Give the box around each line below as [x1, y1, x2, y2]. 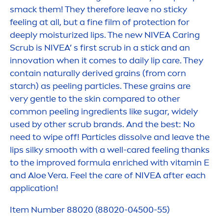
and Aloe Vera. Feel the [10, 170, 105, 181]
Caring [170, 29, 200, 41]
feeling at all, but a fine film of [10, 17, 133, 28]
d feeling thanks [144, 144, 210, 156]
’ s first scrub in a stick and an [70, 42, 190, 54]
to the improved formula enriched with [10, 157, 170, 168]
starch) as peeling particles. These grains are [10, 81, 191, 92]
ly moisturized [30, 29, 90, 41]
